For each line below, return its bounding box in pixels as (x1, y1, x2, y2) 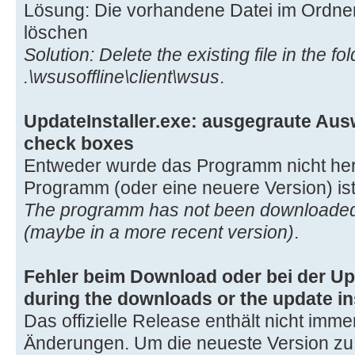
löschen (24, 21, 88, 43)
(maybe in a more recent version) (24, 221, 294, 242)
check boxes (24, 132, 134, 154)
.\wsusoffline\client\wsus (24, 66, 219, 87)
